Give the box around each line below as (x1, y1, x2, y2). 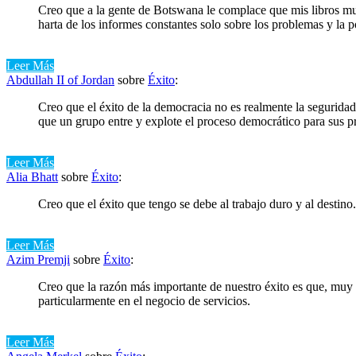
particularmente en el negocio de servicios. (38, 293, 250, 308)
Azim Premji (6, 252, 70, 266)
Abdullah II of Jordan (6, 72, 114, 87)
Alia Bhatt (6, 169, 58, 184)
